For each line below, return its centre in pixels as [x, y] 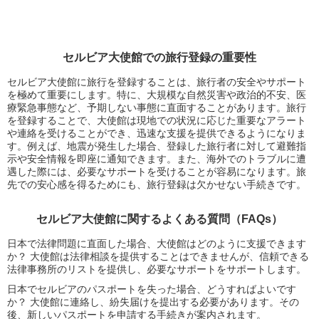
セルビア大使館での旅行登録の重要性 [159, 57]
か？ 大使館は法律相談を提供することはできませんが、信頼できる [158, 256]
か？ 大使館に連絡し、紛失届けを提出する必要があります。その [153, 302]
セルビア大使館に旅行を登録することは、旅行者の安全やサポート [157, 82]
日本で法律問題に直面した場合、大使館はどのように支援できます [157, 244]
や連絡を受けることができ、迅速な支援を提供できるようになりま [157, 133]
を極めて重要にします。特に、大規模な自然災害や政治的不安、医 [157, 95]
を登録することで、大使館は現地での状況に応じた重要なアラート [157, 120]
